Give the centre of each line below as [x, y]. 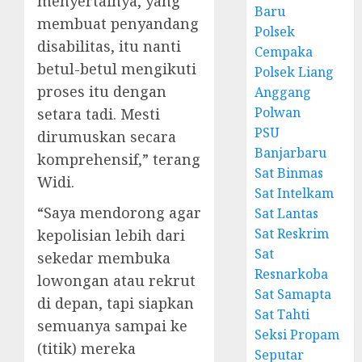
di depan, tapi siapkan [116, 303]
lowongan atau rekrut [116, 280]
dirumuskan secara [107, 137]
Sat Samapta [293, 294]
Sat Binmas [289, 173]
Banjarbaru [291, 153]
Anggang [283, 92]
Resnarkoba [292, 274]
